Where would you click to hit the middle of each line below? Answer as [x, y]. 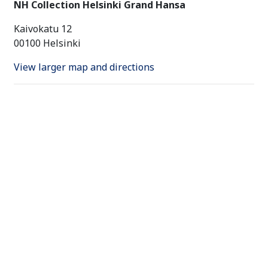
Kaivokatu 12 [43, 28]
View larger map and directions [84, 67]
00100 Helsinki [47, 43]
